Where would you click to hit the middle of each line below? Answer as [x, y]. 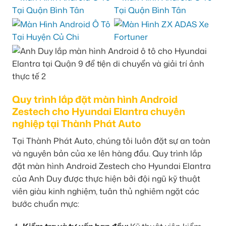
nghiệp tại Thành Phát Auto [77, 123]
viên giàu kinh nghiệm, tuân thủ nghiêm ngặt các [106, 191]
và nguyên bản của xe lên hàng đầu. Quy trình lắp [107, 153]
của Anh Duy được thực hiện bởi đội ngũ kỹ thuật [106, 178]
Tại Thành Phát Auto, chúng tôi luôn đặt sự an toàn [111, 140]
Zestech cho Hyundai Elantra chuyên [99, 111]
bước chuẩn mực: [46, 204]
